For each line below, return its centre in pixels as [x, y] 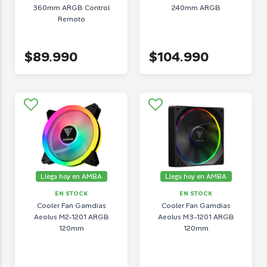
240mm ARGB [196, 7]
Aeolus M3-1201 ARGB [196, 217]
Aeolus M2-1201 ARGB [71, 217]
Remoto [71, 19]
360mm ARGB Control [71, 7]
